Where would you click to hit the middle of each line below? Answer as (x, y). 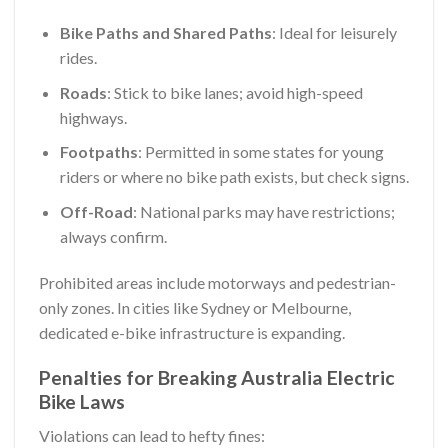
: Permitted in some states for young (260, 152)
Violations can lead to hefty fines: (152, 436)
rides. (78, 58)
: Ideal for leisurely (334, 33)
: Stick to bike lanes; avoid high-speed (234, 92)
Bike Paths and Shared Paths (165, 33)
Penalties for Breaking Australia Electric (217, 377)
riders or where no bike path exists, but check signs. (234, 177)
